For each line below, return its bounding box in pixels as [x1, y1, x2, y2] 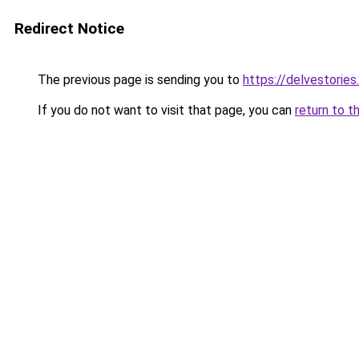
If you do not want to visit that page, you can [34, 103, 295, 118]
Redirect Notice [14, 19, 124, 38]
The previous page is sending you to [34, 72, 243, 87]
